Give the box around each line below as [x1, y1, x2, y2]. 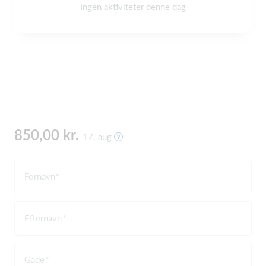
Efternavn [24, 212, 62, 223]
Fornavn [24, 170, 55, 182]
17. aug [83, 131, 114, 142]
